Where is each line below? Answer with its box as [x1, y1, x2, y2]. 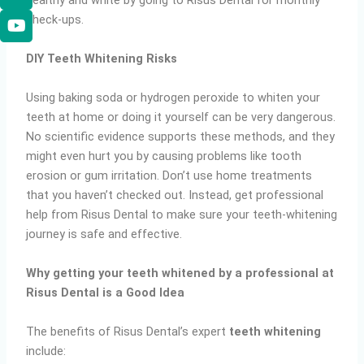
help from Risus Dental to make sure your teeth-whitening [26, 207, 338, 223]
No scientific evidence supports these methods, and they [26, 129, 336, 145]
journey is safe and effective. [26, 227, 183, 242]
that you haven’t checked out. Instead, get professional [26, 188, 324, 203]
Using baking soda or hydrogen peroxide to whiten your [26, 90, 321, 106]
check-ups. [26, 12, 84, 28]
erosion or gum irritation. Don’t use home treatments [26, 168, 313, 184]
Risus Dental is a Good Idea [26, 285, 185, 301]
